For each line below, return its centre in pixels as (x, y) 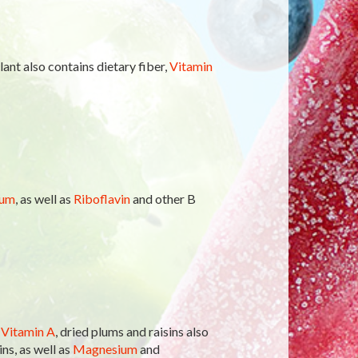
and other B (163, 199)
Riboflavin (101, 199)
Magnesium (105, 349)
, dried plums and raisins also (131, 331)
